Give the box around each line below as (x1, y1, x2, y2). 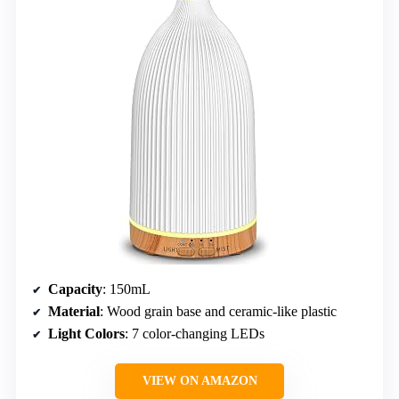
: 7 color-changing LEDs (125, 325, 265, 341)
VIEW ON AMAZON (142, 373, 257, 387)
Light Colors (48, 325, 125, 341)
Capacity (48, 281, 102, 297)
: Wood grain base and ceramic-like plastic (100, 303, 337, 319)
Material (48, 303, 100, 319)
